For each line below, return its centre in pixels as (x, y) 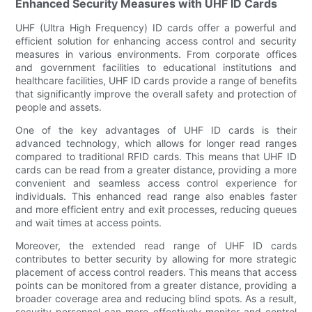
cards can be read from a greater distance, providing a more (156, 169)
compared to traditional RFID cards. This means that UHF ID (156, 156)
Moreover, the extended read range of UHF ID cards (156, 245)
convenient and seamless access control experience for (156, 182)
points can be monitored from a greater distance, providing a (156, 285)
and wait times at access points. (89, 222)
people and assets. (59, 107)
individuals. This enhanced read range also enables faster (156, 196)
